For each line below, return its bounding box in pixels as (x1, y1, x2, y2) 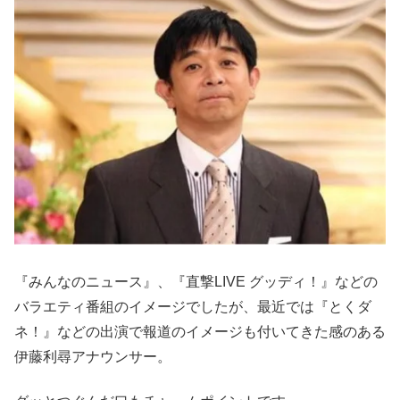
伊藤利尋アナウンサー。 (14, 348, 171, 364)
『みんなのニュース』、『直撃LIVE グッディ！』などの (14, 273, 378, 289)
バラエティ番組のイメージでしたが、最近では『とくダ (14, 298, 371, 314)
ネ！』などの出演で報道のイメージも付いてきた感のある (14, 323, 386, 339)
